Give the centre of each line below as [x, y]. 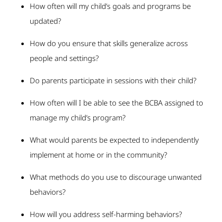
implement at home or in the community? [98, 155]
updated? [45, 21]
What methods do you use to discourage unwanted [116, 177]
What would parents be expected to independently [114, 140]
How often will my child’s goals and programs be [110, 6]
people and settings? [64, 58]
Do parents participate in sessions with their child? [113, 81]
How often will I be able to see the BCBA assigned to [116, 103]
